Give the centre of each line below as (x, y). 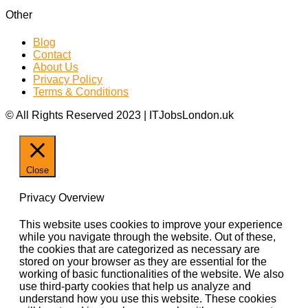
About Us (56, 67)
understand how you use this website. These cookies (148, 299)
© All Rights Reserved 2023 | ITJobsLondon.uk (120, 115)
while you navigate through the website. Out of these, (147, 237)
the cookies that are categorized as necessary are (140, 250)
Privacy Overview (62, 197)
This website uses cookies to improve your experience (151, 225)
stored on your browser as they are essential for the (143, 262)
